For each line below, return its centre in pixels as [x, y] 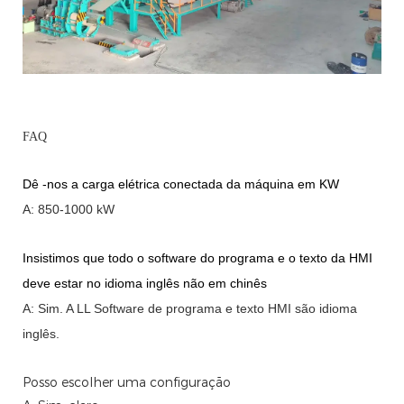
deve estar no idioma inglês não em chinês [145, 284]
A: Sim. [44, 309]
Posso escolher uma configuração [127, 383]
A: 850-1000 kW [69, 210]
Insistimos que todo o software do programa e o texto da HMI [197, 258]
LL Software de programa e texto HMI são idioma [215, 309]
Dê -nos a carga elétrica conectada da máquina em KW [181, 184]
